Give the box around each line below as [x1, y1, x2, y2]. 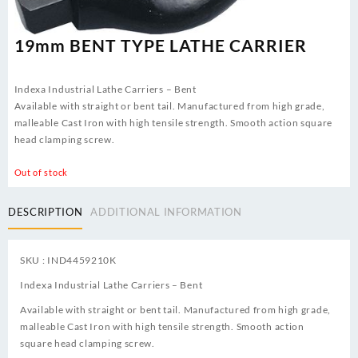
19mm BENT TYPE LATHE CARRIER [14, 35, 307, 56]
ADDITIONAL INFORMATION [90, 205, 242, 219]
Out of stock [14, 167, 68, 178]
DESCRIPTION [8, 205, 83, 219]
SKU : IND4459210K [20, 253, 117, 266]
